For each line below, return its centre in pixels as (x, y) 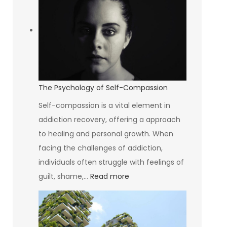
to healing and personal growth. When (106, 134)
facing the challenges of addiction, (100, 148)
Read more (109, 176)
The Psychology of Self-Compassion (103, 87)
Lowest (186, 66)
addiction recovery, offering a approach (109, 119)
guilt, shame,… (64, 176)
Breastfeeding (199, 9)
